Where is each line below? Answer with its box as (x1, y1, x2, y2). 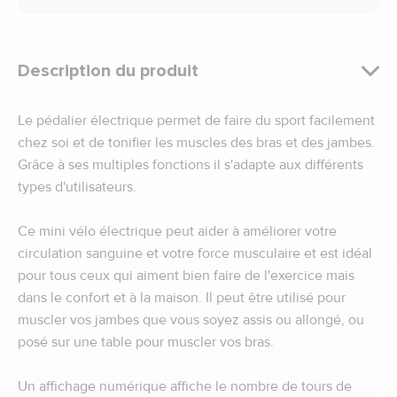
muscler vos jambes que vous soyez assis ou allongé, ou (18, 311, 364, 329)
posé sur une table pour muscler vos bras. (18, 333, 274, 351)
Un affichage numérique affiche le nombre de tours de (18, 378, 352, 395)
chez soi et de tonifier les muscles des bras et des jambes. (18, 134, 375, 152)
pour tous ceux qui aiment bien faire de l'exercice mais (18, 267, 354, 284)
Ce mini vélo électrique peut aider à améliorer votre (18, 222, 337, 240)
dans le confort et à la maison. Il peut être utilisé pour (18, 289, 346, 307)
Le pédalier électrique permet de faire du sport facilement (18, 112, 375, 129)
